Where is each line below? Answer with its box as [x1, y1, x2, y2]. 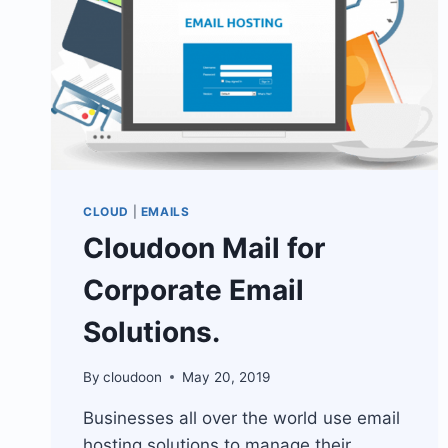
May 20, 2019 [182, 368, 271, 385]
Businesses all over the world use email [83, 407, 400, 428]
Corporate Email [83, 273, 304, 308]
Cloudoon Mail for [83, 231, 325, 266]
